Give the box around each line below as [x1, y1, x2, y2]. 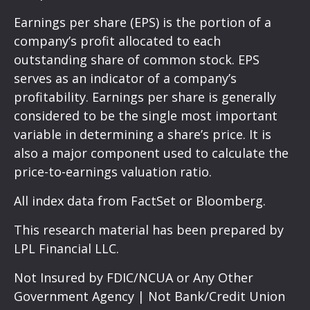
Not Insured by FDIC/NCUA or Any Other [14, 268, 253, 286]
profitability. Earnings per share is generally [14, 88, 276, 105]
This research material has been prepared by [14, 221, 284, 238]
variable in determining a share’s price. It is [14, 125, 271, 143]
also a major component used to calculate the [14, 144, 289, 161]
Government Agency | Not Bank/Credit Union [14, 287, 285, 304]
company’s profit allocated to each [14, 32, 221, 49]
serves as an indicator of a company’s [14, 69, 237, 86]
